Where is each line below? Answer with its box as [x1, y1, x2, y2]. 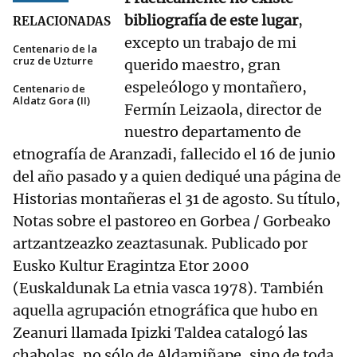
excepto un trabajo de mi [124, 33, 296, 53]
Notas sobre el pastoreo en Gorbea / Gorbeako [13, 212, 331, 231]
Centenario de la [13, 41, 97, 57]
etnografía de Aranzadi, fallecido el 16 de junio [13, 145, 335, 164]
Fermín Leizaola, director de [124, 100, 322, 120]
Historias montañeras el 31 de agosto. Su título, [13, 190, 340, 209]
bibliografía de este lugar [124, 11, 298, 30]
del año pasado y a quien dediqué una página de [13, 167, 341, 186]
